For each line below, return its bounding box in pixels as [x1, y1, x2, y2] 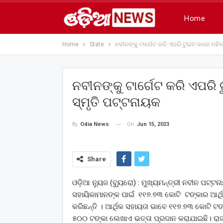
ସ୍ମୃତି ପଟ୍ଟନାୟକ [72, 95, 160, 110]
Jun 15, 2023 [136, 121, 169, 127]
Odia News [80, 121, 109, 128]
